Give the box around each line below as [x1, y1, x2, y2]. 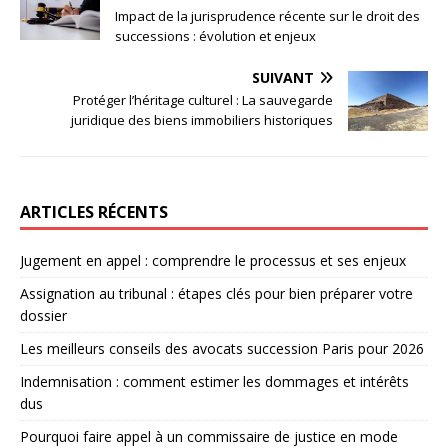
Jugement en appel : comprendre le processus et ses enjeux [20, 250, 406, 270]
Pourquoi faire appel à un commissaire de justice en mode [20, 426, 398, 446]
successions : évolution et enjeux [115, 26, 316, 45]
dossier [20, 305, 67, 325]
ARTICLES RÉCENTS [20, 200, 168, 223]
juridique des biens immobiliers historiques [71, 110, 333, 129]
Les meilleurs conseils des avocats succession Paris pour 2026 [20, 338, 424, 358]
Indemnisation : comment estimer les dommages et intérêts [20, 371, 409, 391]
